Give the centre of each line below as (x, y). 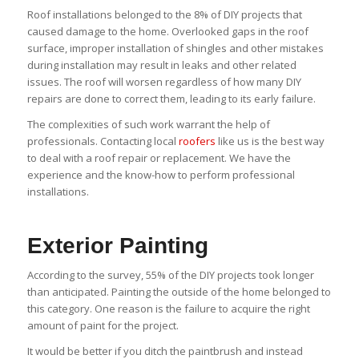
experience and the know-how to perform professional (161, 175)
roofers (196, 141)
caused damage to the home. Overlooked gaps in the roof (167, 32)
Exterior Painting (117, 246)
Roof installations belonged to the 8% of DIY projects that (164, 15)
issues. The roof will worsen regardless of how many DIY (164, 82)
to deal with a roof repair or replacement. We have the (159, 158)
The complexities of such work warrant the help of (148, 125)
